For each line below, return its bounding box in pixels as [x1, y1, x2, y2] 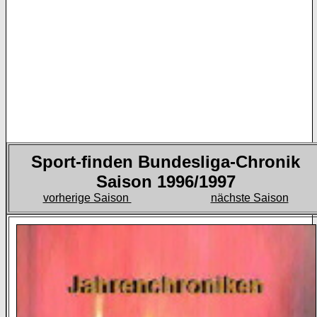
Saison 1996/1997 [96, 172, 236, 192]
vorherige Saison [42, 192, 132, 204]
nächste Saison [210, 192, 289, 204]
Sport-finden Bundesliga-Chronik [31, 152, 300, 172]
